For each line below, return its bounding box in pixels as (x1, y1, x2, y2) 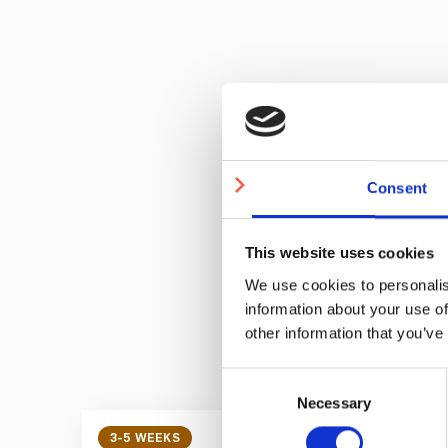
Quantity (363, 144, 417, 160)
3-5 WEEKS (110, 429, 180, 445)
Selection (221, 394, 282, 412)
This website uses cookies (244, 244, 434, 262)
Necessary (297, 394, 371, 412)
